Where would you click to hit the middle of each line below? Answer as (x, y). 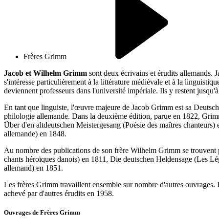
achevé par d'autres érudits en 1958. (59, 193)
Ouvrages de (22, 213)
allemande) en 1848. (35, 133)
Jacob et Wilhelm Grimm (46, 73)
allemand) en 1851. (33, 168)
